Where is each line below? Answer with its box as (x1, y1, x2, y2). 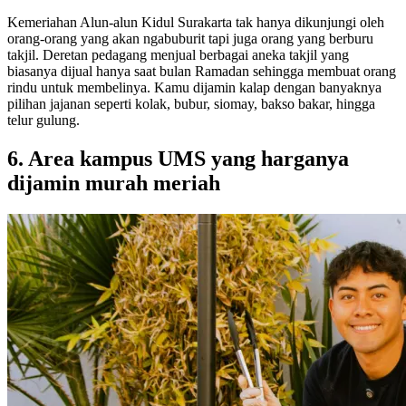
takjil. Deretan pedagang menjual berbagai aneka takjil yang (7, 46, 349, 63)
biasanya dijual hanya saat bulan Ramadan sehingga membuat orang (7, 63, 396, 79)
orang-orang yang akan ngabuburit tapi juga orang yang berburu (7, 30, 373, 46)
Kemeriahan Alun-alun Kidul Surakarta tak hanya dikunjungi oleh (7, 14, 384, 30)
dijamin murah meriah (7, 170, 220, 195)
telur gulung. (7, 111, 80, 128)
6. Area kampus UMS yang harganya (7, 146, 349, 170)
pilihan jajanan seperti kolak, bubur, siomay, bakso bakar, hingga (7, 95, 375, 111)
